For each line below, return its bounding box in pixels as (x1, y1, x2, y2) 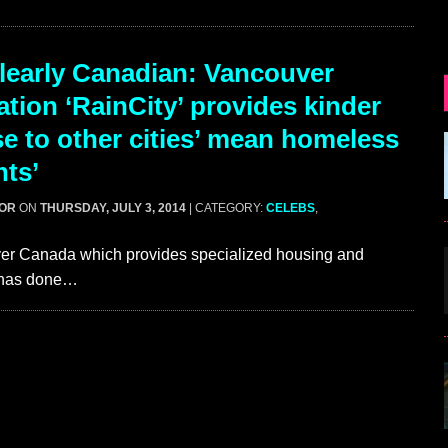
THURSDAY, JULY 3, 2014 (40, 201, 186, 216)
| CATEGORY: (189, 201, 266, 216)
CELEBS (266, 201, 315, 216)
